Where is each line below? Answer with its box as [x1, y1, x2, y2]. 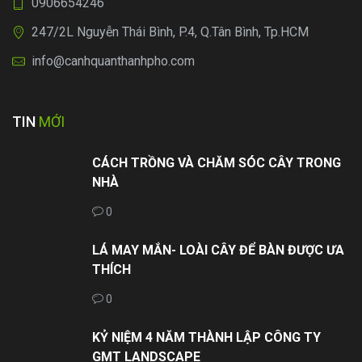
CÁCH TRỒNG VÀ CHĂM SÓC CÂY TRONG [92, 155, 341, 171]
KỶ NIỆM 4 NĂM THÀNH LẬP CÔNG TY [92, 330, 321, 346]
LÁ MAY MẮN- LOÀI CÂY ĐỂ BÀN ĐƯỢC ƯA [92, 242, 344, 259]
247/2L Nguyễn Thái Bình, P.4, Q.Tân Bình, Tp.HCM [32, 24, 309, 40]
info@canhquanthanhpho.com [32, 53, 195, 69]
